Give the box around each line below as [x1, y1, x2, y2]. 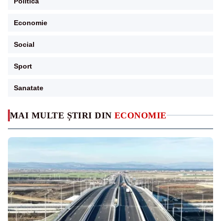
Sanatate [14, 83, 43, 92]
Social [14, 40, 35, 48]
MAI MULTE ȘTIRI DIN [10, 110, 114, 120]
